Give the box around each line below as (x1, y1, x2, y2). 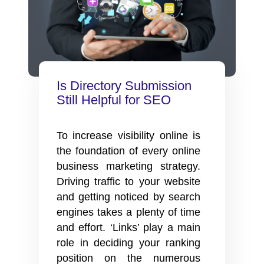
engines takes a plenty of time (56, 206, 201, 219)
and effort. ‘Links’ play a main (56, 222, 201, 234)
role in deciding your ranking (56, 237, 201, 249)
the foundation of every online (56, 145, 201, 157)
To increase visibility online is (56, 130, 201, 142)
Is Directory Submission (56, 78, 192, 94)
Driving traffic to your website (56, 176, 201, 188)
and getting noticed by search (56, 191, 201, 203)
